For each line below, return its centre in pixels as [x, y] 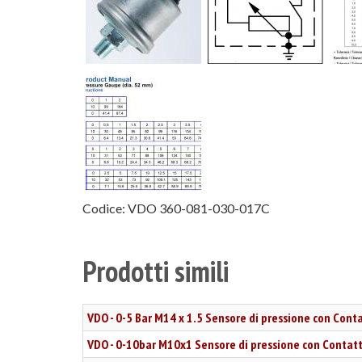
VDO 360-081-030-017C [199, 208]
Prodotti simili [156, 271]
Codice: [104, 208]
